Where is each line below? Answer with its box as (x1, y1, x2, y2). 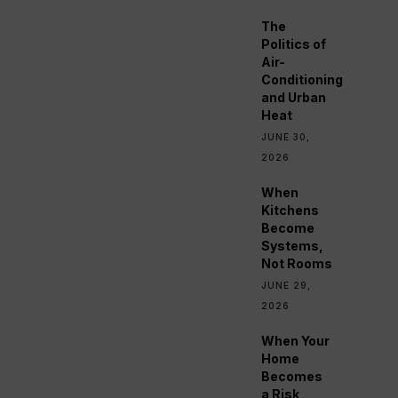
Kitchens (261, 203, 320, 219)
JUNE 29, (261, 280, 312, 291)
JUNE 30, (261, 131, 311, 143)
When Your (261, 333, 330, 349)
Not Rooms (261, 256, 333, 272)
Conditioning (261, 72, 344, 88)
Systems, (261, 238, 324, 254)
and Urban (261, 90, 327, 106)
